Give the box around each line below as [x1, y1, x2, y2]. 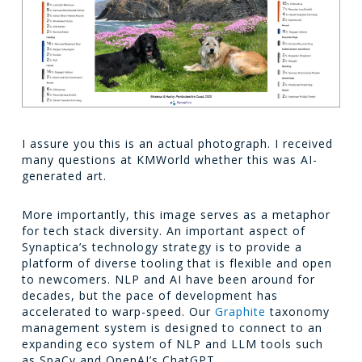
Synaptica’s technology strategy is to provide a [21, 239, 302, 255]
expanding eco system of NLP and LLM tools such [21, 336, 323, 352]
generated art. [21, 168, 107, 184]
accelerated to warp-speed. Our [21, 304, 215, 320]
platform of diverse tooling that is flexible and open [21, 255, 332, 271]
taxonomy [265, 304, 330, 320]
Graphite [214, 304, 266, 320]
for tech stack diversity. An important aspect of [21, 223, 305, 239]
